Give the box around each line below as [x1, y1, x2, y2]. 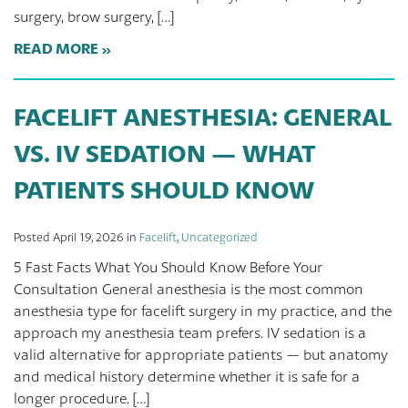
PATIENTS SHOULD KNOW [14, 174, 314, 205]
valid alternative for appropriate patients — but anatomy [14, 346, 388, 363]
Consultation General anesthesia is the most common [14, 280, 363, 298]
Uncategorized [181, 230, 258, 244]
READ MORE [14, 39, 98, 57]
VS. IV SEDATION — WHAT [14, 138, 316, 168]
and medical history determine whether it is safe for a [14, 368, 360, 385]
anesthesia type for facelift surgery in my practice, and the [14, 302, 392, 320]
